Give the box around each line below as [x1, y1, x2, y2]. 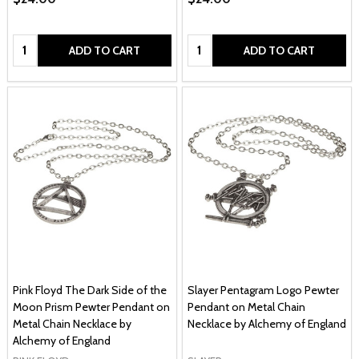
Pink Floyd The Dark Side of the [13, 282, 167, 297]
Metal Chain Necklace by [13, 316, 131, 331]
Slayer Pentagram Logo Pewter [188, 282, 339, 297]
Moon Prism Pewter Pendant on [13, 299, 170, 314]
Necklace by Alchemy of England [188, 316, 346, 331]
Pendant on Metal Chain [188, 299, 305, 314]
